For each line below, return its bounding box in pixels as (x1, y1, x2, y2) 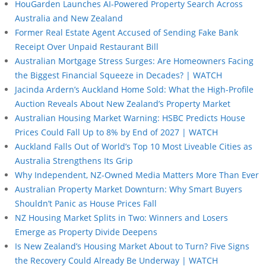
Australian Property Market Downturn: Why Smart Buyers (15, 183, 242, 195)
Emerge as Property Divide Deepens (15, 226, 157, 237)
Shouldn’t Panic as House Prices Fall (15, 197, 157, 209)
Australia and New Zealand (15, 12, 123, 24)
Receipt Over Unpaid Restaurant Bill (15, 40, 159, 52)
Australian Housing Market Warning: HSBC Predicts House (15, 112, 245, 123)
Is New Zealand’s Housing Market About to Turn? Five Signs (15, 240, 249, 252)
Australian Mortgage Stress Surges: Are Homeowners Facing (15, 55, 254, 66)
